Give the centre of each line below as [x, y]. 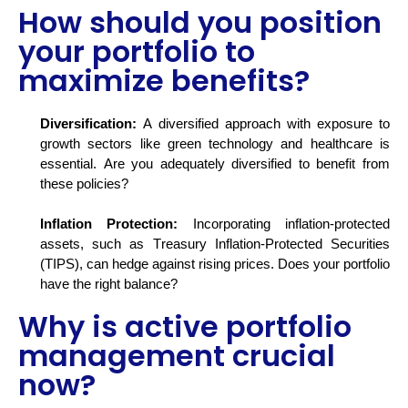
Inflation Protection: [109, 224]
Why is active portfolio [185, 327]
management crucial [177, 356]
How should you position [200, 23]
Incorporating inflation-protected [284, 224]
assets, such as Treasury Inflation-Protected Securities [215, 245]
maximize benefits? [164, 81]
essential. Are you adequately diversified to [178, 164]
